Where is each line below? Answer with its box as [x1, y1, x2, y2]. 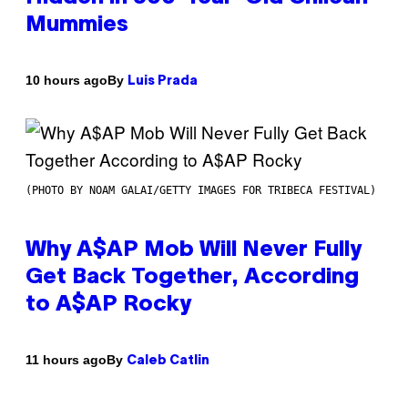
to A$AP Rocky [25, 294, 191, 315]
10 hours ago [25, 73, 107, 88]
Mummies [25, 15, 128, 36]
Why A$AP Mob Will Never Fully [25, 240, 362, 260]
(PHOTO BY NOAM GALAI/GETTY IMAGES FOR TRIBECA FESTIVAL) [25, 183, 376, 197]
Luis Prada [127, 75, 198, 87]
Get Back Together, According [25, 267, 359, 288]
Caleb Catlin [127, 354, 209, 367]
